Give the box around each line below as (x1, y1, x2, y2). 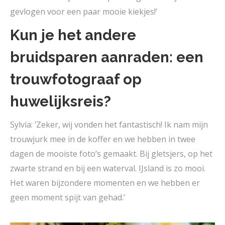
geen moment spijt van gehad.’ (10, 192, 125, 203)
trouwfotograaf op (10, 71, 142, 88)
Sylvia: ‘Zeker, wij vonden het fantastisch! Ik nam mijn (10, 119, 208, 131)
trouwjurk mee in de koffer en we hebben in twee (10, 134, 195, 145)
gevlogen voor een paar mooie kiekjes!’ (10, 6, 157, 18)
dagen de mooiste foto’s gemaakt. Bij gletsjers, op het (10, 148, 212, 160)
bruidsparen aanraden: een (10, 49, 203, 66)
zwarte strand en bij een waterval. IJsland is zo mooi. (10, 163, 205, 174)
